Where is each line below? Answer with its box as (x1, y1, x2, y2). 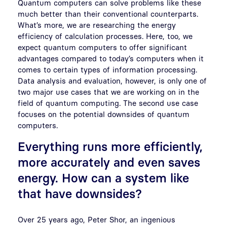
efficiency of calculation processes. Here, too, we (18, 31, 193, 41)
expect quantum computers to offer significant (18, 42, 187, 52)
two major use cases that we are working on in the (18, 87, 199, 96)
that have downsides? (18, 186, 142, 201)
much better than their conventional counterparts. (18, 9, 198, 18)
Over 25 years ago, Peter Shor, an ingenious (18, 214, 175, 224)
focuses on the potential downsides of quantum (18, 109, 190, 119)
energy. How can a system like (18, 170, 189, 185)
